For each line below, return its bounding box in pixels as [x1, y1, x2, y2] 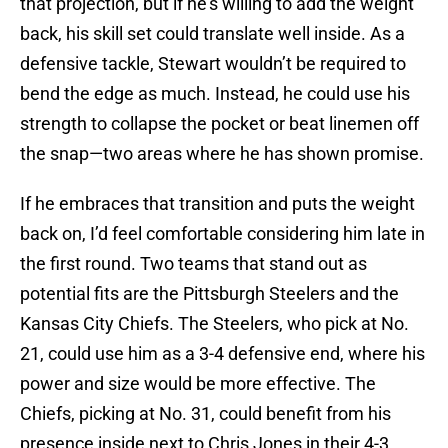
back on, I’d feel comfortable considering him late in [20, 223, 425, 245]
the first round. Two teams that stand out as [20, 253, 367, 275]
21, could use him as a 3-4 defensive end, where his [20, 343, 425, 365]
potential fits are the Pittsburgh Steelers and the [20, 283, 399, 305]
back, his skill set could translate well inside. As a [20, 23, 405, 45]
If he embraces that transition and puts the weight [20, 193, 415, 215]
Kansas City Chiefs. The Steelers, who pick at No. [20, 313, 409, 335]
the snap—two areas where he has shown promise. [20, 143, 424, 165]
